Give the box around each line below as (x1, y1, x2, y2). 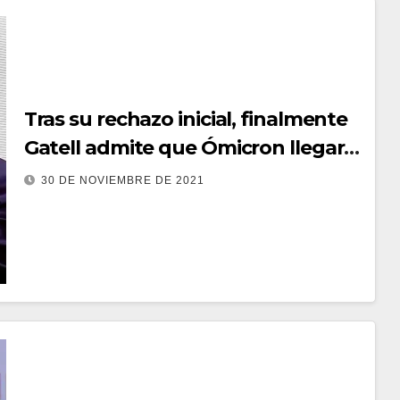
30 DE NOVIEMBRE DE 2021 (40, 173, 204, 187)
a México (23, 163, 107, 188)
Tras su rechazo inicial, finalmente (23, 106, 348, 131)
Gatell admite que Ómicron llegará (23, 135, 355, 160)
